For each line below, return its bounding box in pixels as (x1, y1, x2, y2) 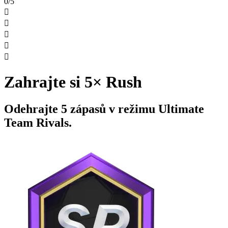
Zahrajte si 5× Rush (4, 72, 142, 91)
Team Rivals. (4, 116, 72, 130)
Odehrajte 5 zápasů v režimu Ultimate (4, 102, 204, 116)
